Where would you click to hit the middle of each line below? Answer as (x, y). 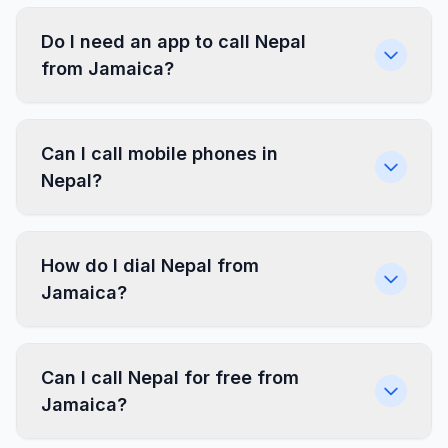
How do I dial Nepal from (150, 265)
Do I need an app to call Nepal (173, 41)
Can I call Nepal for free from (170, 377)
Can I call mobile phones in (159, 153)
